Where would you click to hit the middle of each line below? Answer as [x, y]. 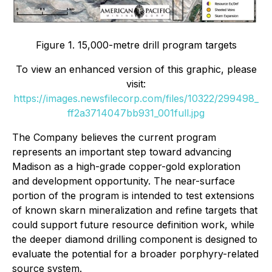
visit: [136, 83]
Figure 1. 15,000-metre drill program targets [136, 45]
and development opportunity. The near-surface [124, 181]
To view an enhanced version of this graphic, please [136, 69]
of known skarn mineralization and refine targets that [135, 210]
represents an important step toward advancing [122, 151]
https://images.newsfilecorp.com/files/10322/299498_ [136, 98]
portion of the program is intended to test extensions [133, 195]
